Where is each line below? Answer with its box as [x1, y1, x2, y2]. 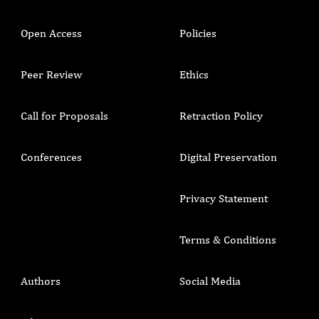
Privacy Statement [179, 192, 268, 206]
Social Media [179, 274, 241, 288]
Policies [179, 26, 216, 41]
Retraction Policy [179, 109, 263, 123]
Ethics [179, 68, 209, 82]
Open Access [21, 26, 82, 41]
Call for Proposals [21, 109, 108, 123]
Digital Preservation [179, 150, 277, 164]
